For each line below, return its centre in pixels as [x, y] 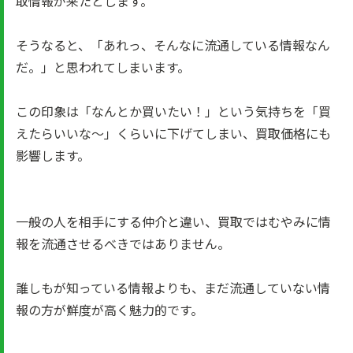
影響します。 [53, 155]
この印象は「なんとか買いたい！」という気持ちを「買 [173, 111]
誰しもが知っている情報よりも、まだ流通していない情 [173, 288]
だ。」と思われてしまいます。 [103, 67]
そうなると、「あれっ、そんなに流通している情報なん [173, 45]
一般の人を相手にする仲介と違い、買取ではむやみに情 [173, 221]
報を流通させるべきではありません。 [123, 243]
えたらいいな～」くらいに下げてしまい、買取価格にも [173, 133]
